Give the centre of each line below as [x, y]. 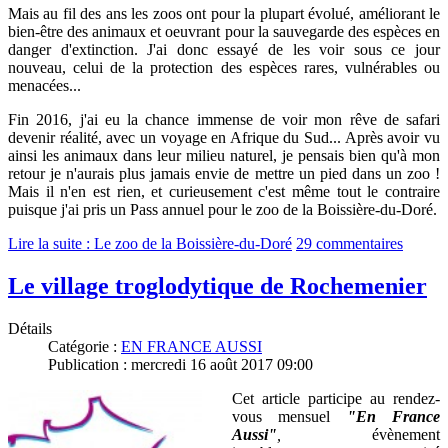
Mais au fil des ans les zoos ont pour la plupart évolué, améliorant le [224, 14]
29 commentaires [349, 244]
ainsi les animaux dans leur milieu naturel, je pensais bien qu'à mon [224, 156]
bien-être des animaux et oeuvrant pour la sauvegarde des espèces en [224, 32]
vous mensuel [281, 416]
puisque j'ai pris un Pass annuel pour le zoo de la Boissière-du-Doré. [222, 210]
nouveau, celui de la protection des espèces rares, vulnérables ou [224, 68]
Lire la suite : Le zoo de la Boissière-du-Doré [150, 244]
